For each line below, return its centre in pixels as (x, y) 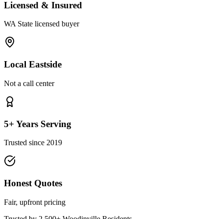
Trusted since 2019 (33, 143)
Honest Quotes (33, 183)
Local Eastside (33, 65)
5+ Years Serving (38, 124)
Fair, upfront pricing (35, 202)
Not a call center (29, 83)
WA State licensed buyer (42, 24)
